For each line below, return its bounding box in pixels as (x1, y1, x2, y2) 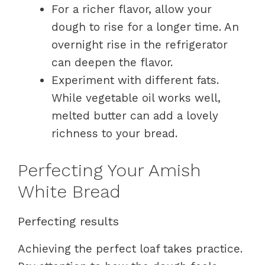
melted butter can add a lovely (51, 109, 218, 122)
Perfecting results (18, 214, 119, 228)
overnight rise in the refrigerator (51, 38, 228, 51)
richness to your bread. (51, 127, 177, 140)
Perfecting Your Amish (18, 159, 201, 180)
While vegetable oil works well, (51, 91, 221, 105)
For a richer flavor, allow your (51, 2, 212, 16)
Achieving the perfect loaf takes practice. (18, 241, 243, 256)
